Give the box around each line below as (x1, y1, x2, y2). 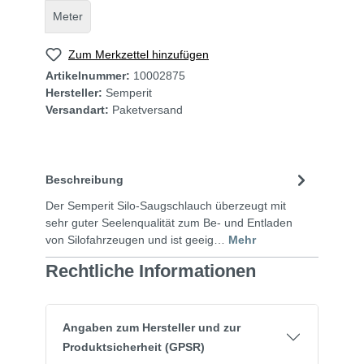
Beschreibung (45, 172, 123, 186)
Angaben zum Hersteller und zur (63, 321, 240, 335)
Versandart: (45, 103, 109, 117)
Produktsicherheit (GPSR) (63, 340, 205, 354)
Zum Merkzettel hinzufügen (68, 47, 209, 61)
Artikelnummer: (45, 69, 133, 83)
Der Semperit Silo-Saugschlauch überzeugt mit (45, 199, 286, 213)
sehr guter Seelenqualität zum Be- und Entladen (45, 216, 292, 230)
